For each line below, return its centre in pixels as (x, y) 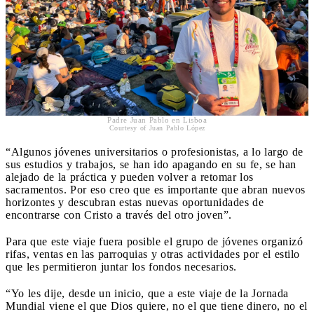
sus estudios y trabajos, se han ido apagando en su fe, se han (151, 165)
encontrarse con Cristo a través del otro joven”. (121, 215)
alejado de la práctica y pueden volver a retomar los (130, 177)
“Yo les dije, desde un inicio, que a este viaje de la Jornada (147, 294)
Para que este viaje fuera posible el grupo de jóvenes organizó (154, 242)
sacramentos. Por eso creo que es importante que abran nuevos (156, 190)
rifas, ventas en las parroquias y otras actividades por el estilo (153, 254)
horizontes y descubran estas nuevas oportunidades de (135, 203)
